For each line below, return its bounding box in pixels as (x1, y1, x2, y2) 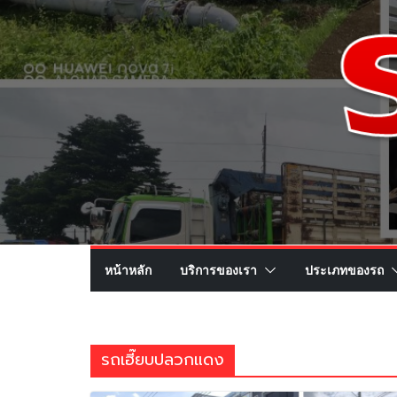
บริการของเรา (180, 261, 257, 279)
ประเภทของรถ (305, 261, 384, 279)
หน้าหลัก (105, 261, 152, 279)
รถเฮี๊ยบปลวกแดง (101, 347, 224, 373)
